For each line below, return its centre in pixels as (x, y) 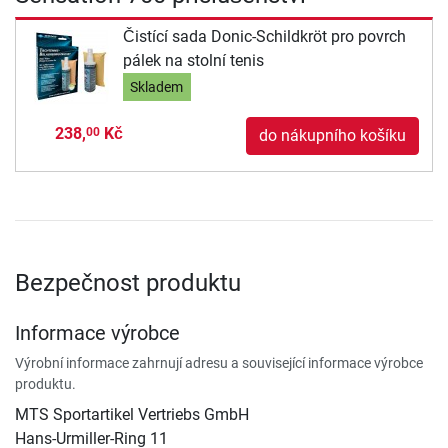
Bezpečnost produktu (128, 283)
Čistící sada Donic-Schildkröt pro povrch (264, 36)
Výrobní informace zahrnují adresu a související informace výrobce (219, 363)
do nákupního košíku (332, 136)
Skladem (157, 87)
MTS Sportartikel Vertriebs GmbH (132, 415)
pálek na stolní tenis (193, 60)
